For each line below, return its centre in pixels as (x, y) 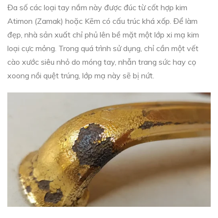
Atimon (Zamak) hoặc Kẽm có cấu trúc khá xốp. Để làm (102, 21)
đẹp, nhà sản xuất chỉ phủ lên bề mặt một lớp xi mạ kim (103, 35)
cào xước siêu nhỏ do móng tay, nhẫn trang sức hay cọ (102, 62)
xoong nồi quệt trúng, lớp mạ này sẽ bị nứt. (81, 75)
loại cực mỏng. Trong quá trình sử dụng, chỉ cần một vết (103, 48)
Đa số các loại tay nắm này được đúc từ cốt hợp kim (97, 7)
